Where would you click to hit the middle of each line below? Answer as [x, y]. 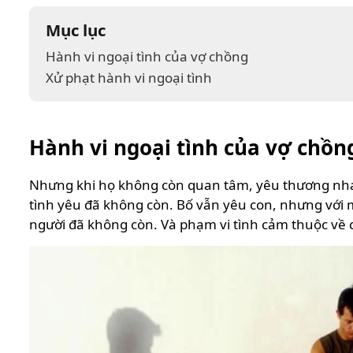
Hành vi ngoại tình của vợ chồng [147, 57]
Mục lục [76, 30]
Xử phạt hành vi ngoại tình [129, 78]
